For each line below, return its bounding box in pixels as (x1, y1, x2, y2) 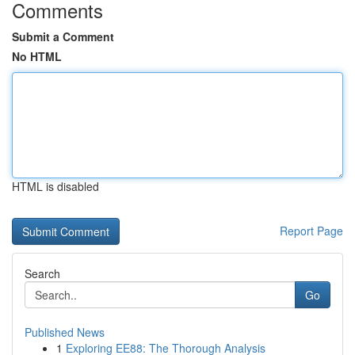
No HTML (12, 48, 62, 64)
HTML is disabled (12, 178, 99, 194)
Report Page (280, 223, 343, 239)
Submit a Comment (12, 29, 114, 44)
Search (25, 265, 60, 281)
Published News (25, 324, 105, 340)
